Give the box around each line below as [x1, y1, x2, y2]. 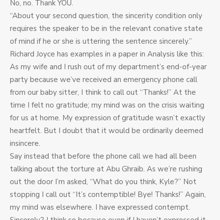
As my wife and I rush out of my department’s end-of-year [10, 62, 207, 72]
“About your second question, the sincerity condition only [10, 11, 202, 21]
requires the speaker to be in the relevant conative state [10, 24, 203, 34]
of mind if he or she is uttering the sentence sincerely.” [10, 36, 192, 47]
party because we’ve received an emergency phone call [10, 75, 197, 85]
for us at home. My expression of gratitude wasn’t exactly [10, 113, 205, 123]
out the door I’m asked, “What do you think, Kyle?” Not [10, 177, 196, 187]
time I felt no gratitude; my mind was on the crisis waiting [10, 100, 204, 110]
